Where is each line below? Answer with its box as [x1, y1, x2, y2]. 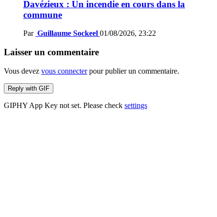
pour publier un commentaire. [87, 66, 179, 75]
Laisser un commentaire [4, 46, 99, 57]
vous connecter [41, 66, 87, 75]
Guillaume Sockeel [37, 29, 98, 38]
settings [124, 101, 147, 109]
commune [23, 9, 62, 20]
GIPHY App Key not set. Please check [4, 101, 124, 109]
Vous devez [4, 66, 41, 75]
